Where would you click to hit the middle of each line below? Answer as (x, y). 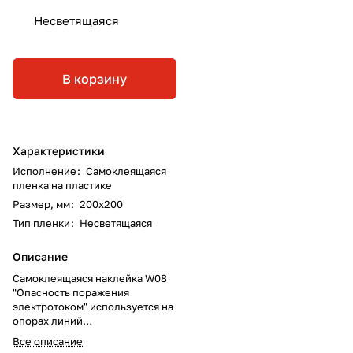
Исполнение (45, 171)
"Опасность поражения (71, 292)
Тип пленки (41, 223)
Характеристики (59, 150)
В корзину (95, 78)
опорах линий (48, 320)
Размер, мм (41, 204)
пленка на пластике (62, 185)
